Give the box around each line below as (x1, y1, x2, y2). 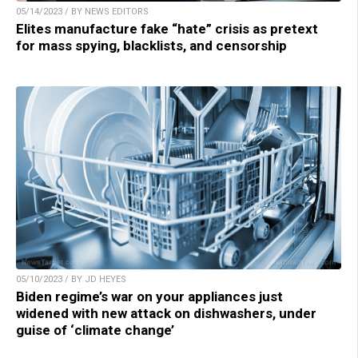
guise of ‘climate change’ (16, 322, 174, 339)
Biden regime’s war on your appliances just (16, 288, 283, 305)
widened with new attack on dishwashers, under (16, 305, 316, 322)
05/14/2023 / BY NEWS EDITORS (16, 6, 149, 18)
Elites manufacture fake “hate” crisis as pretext (16, 21, 318, 38)
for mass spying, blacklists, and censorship (16, 38, 287, 54)
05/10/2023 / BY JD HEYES (16, 274, 126, 285)
